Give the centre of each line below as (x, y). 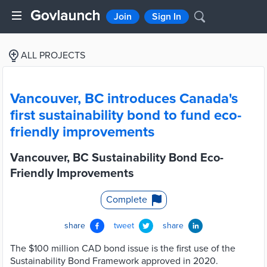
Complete (126, 200)
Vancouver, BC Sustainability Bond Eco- (117, 158)
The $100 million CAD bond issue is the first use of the (123, 249)
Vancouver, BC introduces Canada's (124, 99)
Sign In (167, 17)
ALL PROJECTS (53, 55)
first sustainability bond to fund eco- (126, 115)
